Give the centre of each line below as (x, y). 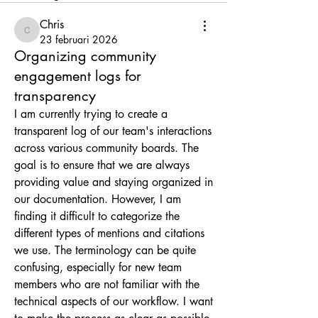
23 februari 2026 (79, 39)
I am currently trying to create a (91, 114)
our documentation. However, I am (98, 199)
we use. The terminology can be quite (105, 250)
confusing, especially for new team (98, 267)
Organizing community (85, 56)
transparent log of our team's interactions (113, 131)
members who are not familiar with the (107, 284)
